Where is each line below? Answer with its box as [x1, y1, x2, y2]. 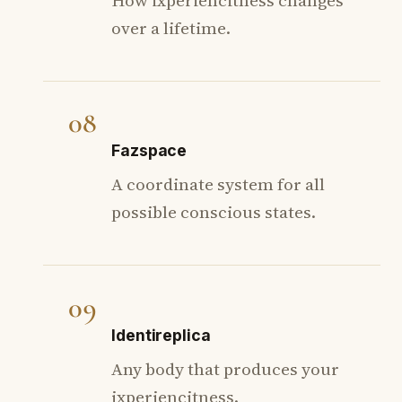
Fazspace [111, 141, 188, 161]
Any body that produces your [111, 356, 339, 380]
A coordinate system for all [111, 172, 325, 197]
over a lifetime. [111, 15, 231, 39]
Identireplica [111, 325, 211, 345]
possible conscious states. [111, 200, 316, 224]
